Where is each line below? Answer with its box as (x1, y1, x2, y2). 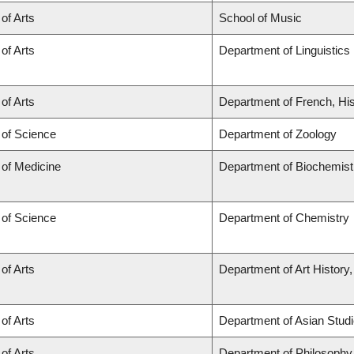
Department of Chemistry (219, 211, 349, 225)
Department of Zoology (219, 127, 337, 141)
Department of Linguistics (219, 43, 350, 58)
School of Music (219, 11, 302, 25)
